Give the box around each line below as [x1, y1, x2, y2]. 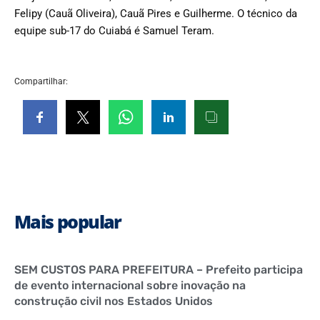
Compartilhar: [14, 76, 68, 86]
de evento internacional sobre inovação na [14, 278, 246, 292]
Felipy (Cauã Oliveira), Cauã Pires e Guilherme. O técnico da [14, 6, 297, 20]
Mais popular [14, 209, 121, 234]
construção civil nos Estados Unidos [14, 294, 213, 308]
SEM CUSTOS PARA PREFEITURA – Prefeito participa [14, 262, 303, 276]
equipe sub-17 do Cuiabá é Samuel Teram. [14, 24, 214, 37]
